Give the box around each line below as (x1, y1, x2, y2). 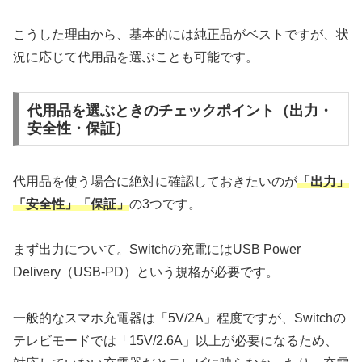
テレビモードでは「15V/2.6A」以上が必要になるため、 (13, 334, 338, 348)
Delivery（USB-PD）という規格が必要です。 (13, 265, 279, 280)
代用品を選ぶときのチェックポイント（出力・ (27, 102, 333, 119)
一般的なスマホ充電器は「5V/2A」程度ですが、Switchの (13, 311, 346, 326)
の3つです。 (129, 196, 201, 211)
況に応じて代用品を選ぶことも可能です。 (13, 50, 259, 65)
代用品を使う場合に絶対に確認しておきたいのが (13, 174, 297, 188)
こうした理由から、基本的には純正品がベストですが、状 (13, 27, 349, 42)
